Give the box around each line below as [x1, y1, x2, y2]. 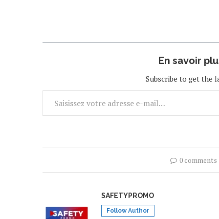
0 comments [179, 155, 218, 165]
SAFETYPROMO [101, 191, 154, 199]
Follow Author [107, 207, 149, 214]
